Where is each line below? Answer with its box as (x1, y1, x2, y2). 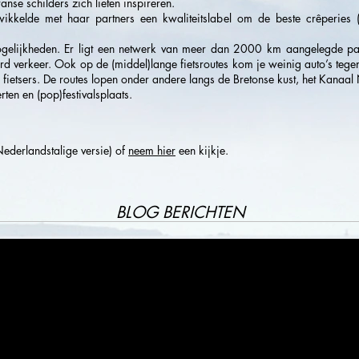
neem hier (128, 143, 175, 158)
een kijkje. (175, 143, 228, 158)
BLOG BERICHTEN (116, 202, 245, 223)
